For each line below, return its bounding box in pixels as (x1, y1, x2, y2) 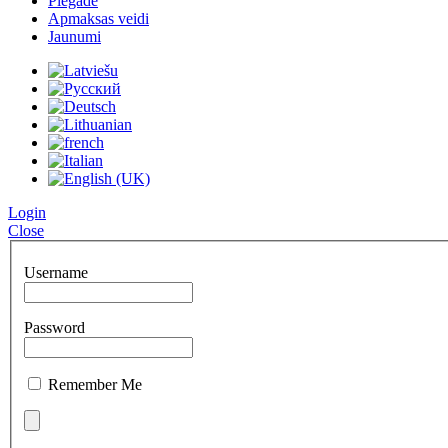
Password (24, 318, 85, 336)
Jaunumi (48, 28, 101, 45)
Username (24, 263, 88, 281)
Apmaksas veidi (48, 10, 149, 27)
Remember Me (48, 375, 142, 393)
